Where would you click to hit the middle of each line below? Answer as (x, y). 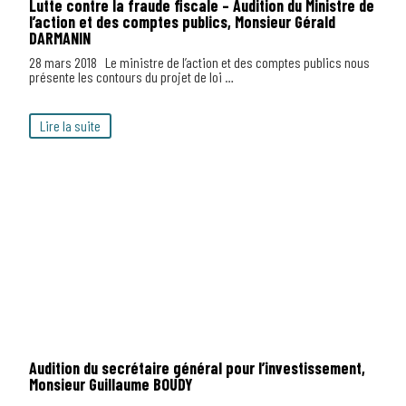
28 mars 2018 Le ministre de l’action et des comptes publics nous (199, 62)
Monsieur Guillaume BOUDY (111, 384)
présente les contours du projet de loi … (131, 77)
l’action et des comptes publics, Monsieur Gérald (182, 22)
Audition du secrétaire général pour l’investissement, (197, 368)
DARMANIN (60, 38)
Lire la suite (70, 126)
